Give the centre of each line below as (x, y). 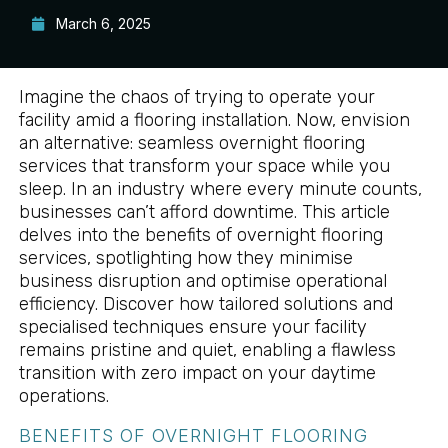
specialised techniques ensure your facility (192, 327)
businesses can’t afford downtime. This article (204, 212)
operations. (63, 396)
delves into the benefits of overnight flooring (200, 235)
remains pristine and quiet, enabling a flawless (207, 350)
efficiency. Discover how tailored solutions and (205, 304)
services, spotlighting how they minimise (185, 258)
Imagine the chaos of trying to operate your (196, 97)
